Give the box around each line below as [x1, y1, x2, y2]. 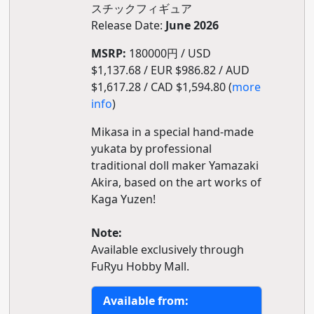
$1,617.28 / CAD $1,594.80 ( [90, 79, 232, 95]
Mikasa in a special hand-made [90, 124, 254, 139]
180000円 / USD [125, 46, 211, 61]
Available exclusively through [90, 242, 244, 257]
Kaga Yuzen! [90, 191, 156, 207]
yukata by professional [90, 141, 212, 156]
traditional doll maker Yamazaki [90, 158, 259, 173]
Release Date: [90, 18, 165, 33]
